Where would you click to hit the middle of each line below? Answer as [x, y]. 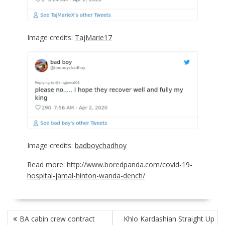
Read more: [47, 165]
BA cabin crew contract [57, 219]
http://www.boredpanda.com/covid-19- [129, 165]
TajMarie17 [93, 37]
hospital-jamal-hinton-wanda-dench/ [86, 176]
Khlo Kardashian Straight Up [169, 219]
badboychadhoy [100, 146]
